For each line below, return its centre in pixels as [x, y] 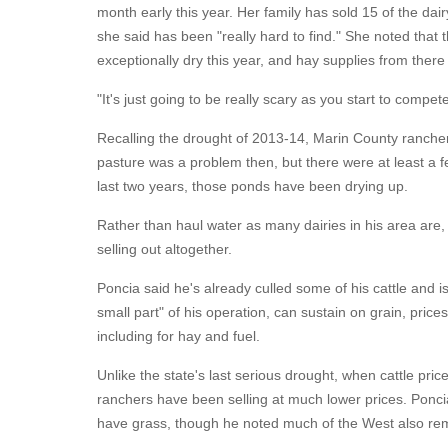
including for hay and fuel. [178, 336]
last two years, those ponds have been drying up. [252, 186]
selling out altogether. [164, 249]
